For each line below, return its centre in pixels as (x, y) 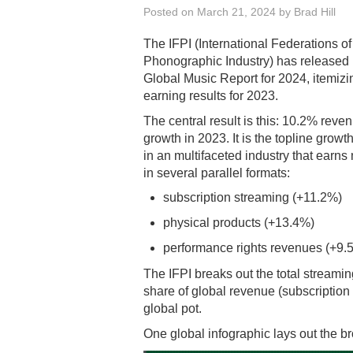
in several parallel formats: (217, 173)
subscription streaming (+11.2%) (253, 197)
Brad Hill (315, 11)
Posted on (170, 11)
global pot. (173, 308)
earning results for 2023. (211, 95)
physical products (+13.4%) (239, 222)
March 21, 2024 (236, 11)
